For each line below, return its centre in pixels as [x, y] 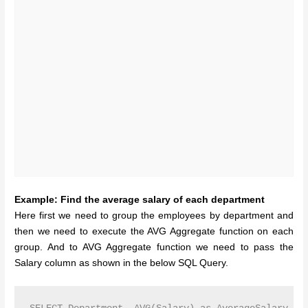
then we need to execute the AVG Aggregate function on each [154, 231]
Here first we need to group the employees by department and [154, 215]
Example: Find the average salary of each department [140, 199]
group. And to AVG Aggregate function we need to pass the [154, 247]
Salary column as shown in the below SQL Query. [122, 263]
